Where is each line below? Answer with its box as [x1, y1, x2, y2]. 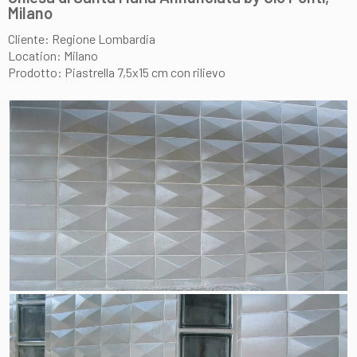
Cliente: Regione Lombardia [8, 31, 155, 46]
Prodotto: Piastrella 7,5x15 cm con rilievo [8, 65, 226, 80]
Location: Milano [8, 48, 98, 63]
